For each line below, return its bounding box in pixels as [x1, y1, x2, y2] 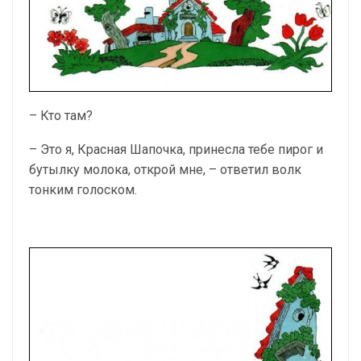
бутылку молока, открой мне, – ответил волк [29, 161, 301, 177]
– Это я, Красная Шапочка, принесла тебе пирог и [29, 141, 323, 157]
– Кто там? [29, 107, 93, 123]
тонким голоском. [29, 181, 137, 197]
